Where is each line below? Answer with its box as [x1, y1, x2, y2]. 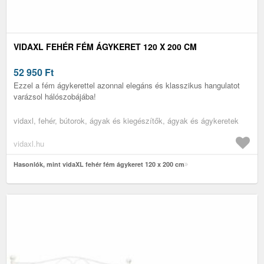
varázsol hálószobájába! [14, 90, 96, 102]
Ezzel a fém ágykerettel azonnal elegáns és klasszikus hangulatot [14, 79, 240, 91]
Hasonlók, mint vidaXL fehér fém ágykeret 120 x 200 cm [14, 159, 184, 169]
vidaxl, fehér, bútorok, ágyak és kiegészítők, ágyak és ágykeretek [14, 114, 239, 126]
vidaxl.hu [14, 137, 44, 149]
